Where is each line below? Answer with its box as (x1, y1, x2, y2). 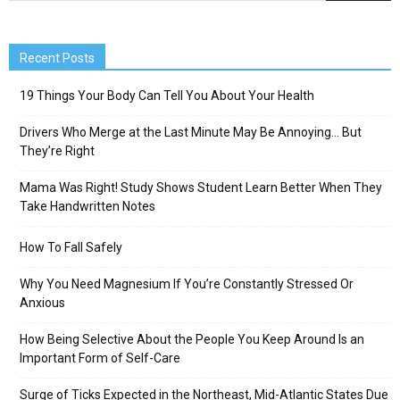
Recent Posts (20, 50, 95, 65)
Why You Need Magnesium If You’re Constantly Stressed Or (20, 276, 354, 291)
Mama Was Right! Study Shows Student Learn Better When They (20, 179, 382, 195)
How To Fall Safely (20, 239, 122, 254)
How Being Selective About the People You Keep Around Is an (20, 331, 364, 346)
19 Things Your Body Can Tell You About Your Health (20, 87, 314, 103)
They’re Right (20, 143, 95, 158)
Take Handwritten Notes (20, 198, 155, 213)
